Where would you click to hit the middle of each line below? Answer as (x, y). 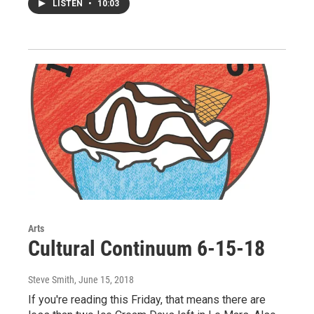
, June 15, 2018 (104, 279)
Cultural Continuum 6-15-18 (146, 248)
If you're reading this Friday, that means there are (147, 299)
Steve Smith (51, 279)
